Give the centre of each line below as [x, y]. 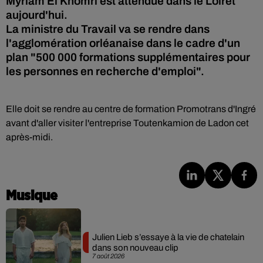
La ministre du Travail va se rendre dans [108, 29]
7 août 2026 [108, 256]
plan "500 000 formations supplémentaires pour [128, 57]
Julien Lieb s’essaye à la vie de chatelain [168, 237]
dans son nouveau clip [135, 248]
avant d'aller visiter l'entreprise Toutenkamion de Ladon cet [127, 123]
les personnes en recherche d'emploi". [105, 71]
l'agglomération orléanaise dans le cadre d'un [123, 43]
